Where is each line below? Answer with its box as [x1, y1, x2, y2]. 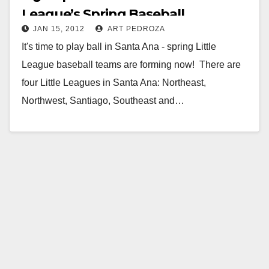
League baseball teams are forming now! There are [22, 59, 241, 70]
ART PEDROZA [106, 24, 165, 33]
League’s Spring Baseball [22, 5, 184, 22]
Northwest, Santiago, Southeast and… [22, 95, 184, 106]
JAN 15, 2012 [33, 24, 85, 33]
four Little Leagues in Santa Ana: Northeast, [22, 77, 206, 88]
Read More [28, 122, 75, 133]
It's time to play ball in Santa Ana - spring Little [22, 41, 216, 52]
